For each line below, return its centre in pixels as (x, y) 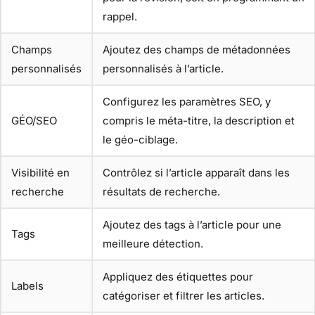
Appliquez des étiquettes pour (178, 276)
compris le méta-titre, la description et (199, 120)
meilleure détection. (153, 243)
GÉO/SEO (34, 120)
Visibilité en (40, 172)
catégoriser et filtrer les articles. (184, 295)
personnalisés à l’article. (163, 68)
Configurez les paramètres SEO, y (187, 101)
